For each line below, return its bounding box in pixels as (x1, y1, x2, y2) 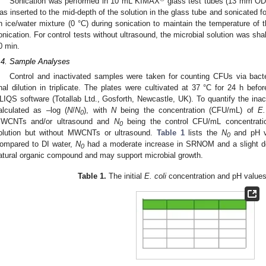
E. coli (144, 171, 167, 180)
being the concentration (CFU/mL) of (116, 106, 258, 115)
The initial (106, 171, 145, 180)
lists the (184, 128, 221, 138)
